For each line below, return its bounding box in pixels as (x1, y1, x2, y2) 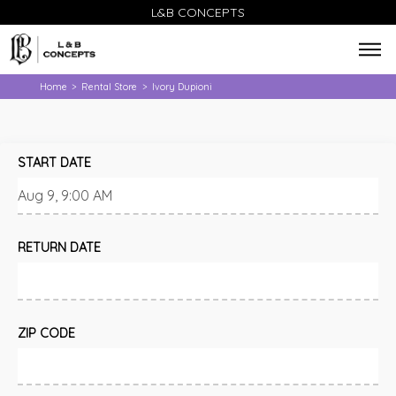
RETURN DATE (18, 240, 101, 256)
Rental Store (81, 80, 138, 93)
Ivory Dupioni (151, 80, 212, 93)
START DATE (18, 155, 91, 171)
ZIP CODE (18, 324, 75, 341)
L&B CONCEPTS (150, 4, 245, 20)
